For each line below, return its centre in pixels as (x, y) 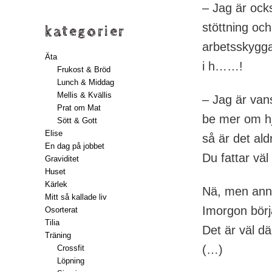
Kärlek (56, 184)
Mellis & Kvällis (84, 95)
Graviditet (62, 158)
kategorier (85, 31)
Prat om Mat (79, 107)
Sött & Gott (77, 120)
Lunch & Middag (85, 82)
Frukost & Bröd (83, 69)
